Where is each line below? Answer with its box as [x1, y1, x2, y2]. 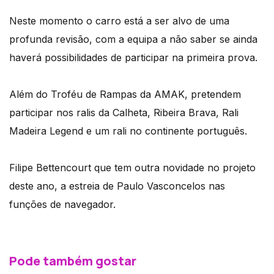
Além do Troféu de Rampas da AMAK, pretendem [9, 87, 241, 100]
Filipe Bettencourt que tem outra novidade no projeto [9, 161, 256, 174]
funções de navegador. [9, 198, 116, 210]
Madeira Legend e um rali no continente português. [9, 124, 247, 137]
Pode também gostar [9, 252, 136, 269]
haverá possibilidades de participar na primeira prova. [9, 51, 257, 64]
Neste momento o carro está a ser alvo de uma [9, 14, 229, 27]
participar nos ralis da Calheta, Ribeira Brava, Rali [9, 106, 239, 119]
